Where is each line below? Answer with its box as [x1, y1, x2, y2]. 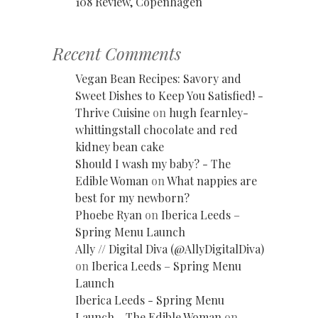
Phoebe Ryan [75, 207, 142, 222]
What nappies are [167, 172, 257, 188]
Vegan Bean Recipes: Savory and [75, 70, 241, 86]
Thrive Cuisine [75, 104, 150, 120]
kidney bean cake [75, 138, 164, 154]
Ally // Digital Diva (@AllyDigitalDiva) [75, 241, 264, 256]
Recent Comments [53, 41, 181, 65]
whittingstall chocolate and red [75, 121, 238, 137]
